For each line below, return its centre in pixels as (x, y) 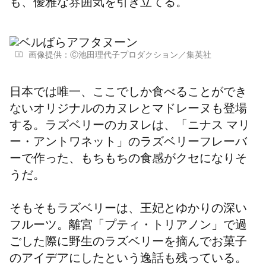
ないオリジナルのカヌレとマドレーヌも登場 (128, 110)
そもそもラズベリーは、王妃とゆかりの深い (128, 210)
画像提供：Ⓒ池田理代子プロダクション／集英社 (120, 56)
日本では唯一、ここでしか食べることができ (128, 94)
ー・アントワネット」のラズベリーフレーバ (128, 144)
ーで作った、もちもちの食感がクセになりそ (128, 160)
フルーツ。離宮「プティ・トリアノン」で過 (128, 227)
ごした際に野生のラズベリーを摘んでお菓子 (128, 243)
